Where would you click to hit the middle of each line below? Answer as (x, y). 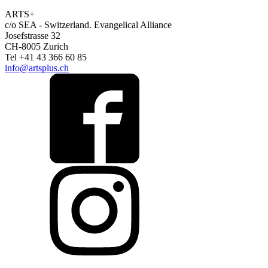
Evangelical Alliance (133, 25)
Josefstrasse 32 (33, 36)
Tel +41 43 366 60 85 (46, 57)
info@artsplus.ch (37, 68)
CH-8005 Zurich (36, 47)
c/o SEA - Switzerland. (49, 25)
